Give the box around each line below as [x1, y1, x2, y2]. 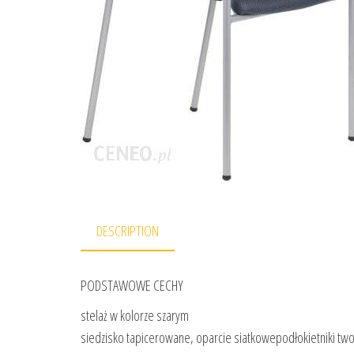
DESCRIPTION [96, 221, 159, 240]
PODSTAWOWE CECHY [81, 276, 183, 296]
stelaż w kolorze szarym [81, 306, 189, 326]
